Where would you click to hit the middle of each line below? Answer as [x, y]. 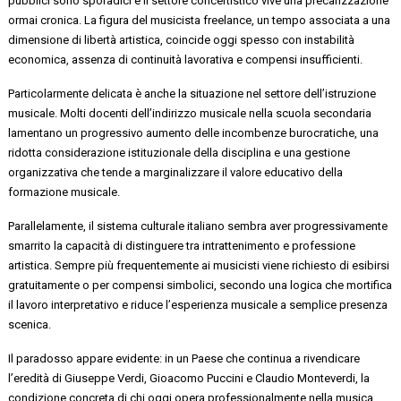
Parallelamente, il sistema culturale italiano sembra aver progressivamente [198, 226]
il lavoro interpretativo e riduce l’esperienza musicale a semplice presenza [198, 304]
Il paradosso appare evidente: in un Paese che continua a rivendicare [184, 358]
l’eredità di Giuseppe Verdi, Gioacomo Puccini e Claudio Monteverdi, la [189, 378]
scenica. [30, 324]
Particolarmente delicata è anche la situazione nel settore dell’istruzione [192, 93]
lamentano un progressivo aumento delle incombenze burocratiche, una [194, 132]
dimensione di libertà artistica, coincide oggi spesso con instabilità [182, 39]
